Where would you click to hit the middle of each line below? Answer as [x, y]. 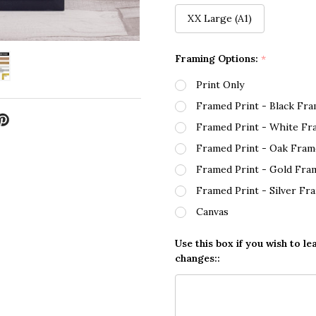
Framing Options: [218, 59]
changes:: [197, 259]
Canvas [212, 212]
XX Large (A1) [220, 19]
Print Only [220, 85]
